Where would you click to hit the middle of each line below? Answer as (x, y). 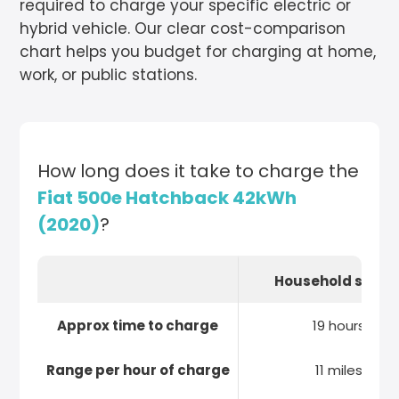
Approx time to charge (138, 325)
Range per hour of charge (138, 370)
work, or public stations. (109, 75)
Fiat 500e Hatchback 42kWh (167, 198)
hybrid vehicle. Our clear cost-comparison (183, 28)
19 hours (339, 325)
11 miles (339, 370)
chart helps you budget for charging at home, (198, 52)
